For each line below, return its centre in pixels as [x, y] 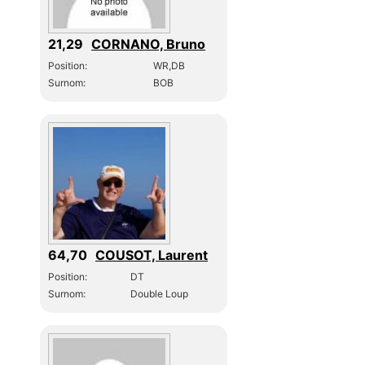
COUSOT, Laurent [152, 255]
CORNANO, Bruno [149, 44]
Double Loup [160, 293]
